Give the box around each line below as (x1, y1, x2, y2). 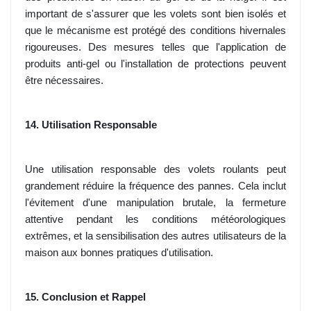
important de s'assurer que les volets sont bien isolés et (25, 8, 286, 20)
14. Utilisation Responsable (25, 119, 157, 131)
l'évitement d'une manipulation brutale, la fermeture (25, 197, 286, 209)
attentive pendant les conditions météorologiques (25, 214, 286, 226)
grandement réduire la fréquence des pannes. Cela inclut (25, 180, 286, 192)
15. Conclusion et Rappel (25, 292, 146, 303)
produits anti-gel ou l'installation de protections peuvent (25, 58, 286, 70)
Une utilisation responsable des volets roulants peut (25, 164, 286, 176)
